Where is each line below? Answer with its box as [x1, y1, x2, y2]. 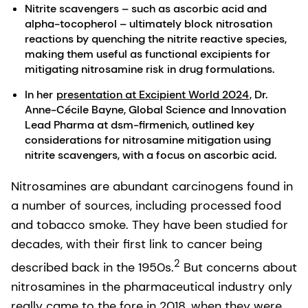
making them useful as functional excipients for [25, 46, 270, 61]
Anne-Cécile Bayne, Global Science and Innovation [25, 102, 286, 117]
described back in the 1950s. [11, 258, 174, 276]
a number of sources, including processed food [11, 197, 281, 214]
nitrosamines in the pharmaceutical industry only [11, 278, 292, 295]
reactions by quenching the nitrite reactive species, [25, 31, 287, 46]
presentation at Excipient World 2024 [56, 87, 249, 102]
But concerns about [180, 258, 297, 276]
